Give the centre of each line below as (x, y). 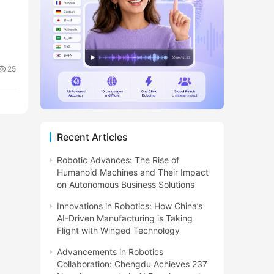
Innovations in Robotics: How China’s (130, 206)
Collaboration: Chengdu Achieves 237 (132, 264)
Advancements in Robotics (110, 251)
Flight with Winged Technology (118, 230)
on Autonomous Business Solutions (126, 184)
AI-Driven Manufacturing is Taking (125, 218)
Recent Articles (92, 137)
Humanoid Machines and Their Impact (133, 172)
